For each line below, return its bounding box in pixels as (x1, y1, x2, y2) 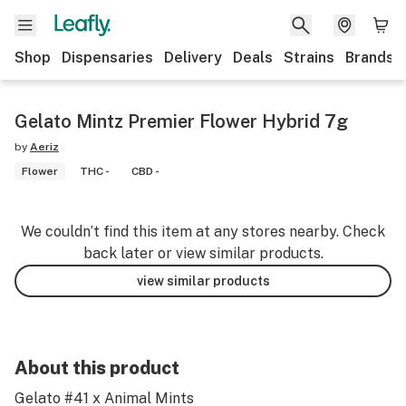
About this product (14, 357, 179, 379)
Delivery (164, 49, 222, 66)
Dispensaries (62, 49, 153, 66)
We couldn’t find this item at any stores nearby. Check (21, 223, 385, 240)
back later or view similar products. (82, 245, 324, 262)
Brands (345, 49, 394, 66)
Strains (284, 49, 334, 66)
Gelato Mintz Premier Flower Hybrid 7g (14, 111, 348, 132)
